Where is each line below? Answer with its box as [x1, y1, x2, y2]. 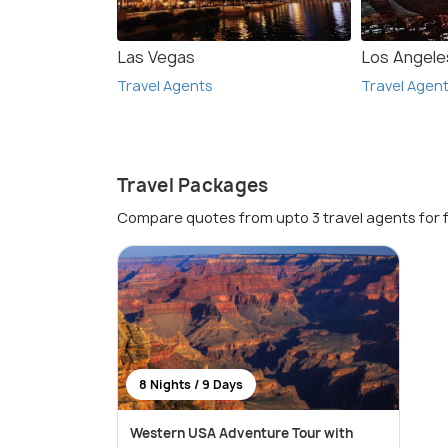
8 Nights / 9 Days [139, 376, 243, 394]
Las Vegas [117, 46, 195, 69]
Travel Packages [117, 173, 269, 199]
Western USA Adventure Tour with [130, 424, 353, 443]
